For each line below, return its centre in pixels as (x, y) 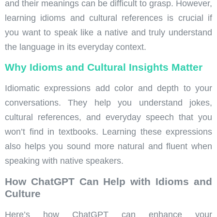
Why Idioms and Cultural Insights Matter (104, 67)
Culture (23, 193)
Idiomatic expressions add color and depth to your (108, 88)
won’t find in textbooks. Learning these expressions (108, 132)
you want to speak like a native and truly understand (108, 32)
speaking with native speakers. (64, 161)
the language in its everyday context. (76, 47)
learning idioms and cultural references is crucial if (108, 18)
